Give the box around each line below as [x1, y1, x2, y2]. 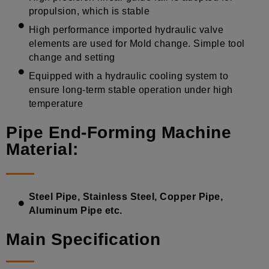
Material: [6, 139, 79, 159]
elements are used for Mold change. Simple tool [28, 38, 245, 49]
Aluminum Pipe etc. [28, 205, 122, 216]
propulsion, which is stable [28, 5, 150, 16]
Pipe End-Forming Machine [6, 122, 231, 142]
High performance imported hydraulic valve [28, 24, 224, 35]
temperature [28, 98, 83, 109]
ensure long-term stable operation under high [28, 84, 233, 95]
